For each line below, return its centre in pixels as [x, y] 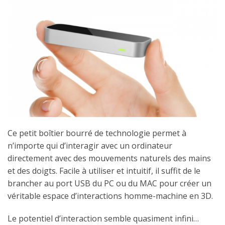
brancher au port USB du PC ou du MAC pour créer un [109, 183]
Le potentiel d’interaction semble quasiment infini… [103, 218]
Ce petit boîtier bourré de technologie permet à [97, 133]
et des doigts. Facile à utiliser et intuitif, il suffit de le [104, 171]
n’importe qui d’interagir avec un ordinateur [90, 145]
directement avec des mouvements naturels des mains [109, 158]
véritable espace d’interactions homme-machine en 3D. [110, 196]
